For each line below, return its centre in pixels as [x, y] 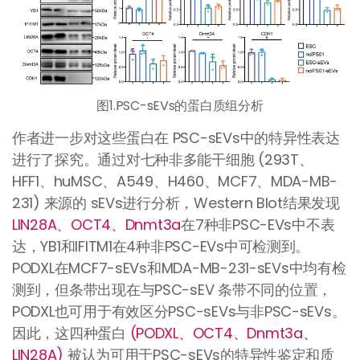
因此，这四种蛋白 [69, 333]
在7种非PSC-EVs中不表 [258, 225]
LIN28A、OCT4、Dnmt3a [97, 225]
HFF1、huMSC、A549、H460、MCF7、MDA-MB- [175, 182]
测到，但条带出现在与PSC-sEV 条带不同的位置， [172, 290]
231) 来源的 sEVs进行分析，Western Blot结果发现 [176, 203]
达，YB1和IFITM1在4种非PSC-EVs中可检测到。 [161, 247]
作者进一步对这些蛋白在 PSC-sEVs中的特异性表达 [176, 138]
